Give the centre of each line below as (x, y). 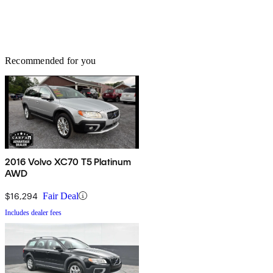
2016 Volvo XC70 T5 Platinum (68, 161)
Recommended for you (51, 60)
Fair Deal (61, 196)
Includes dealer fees (33, 212)
